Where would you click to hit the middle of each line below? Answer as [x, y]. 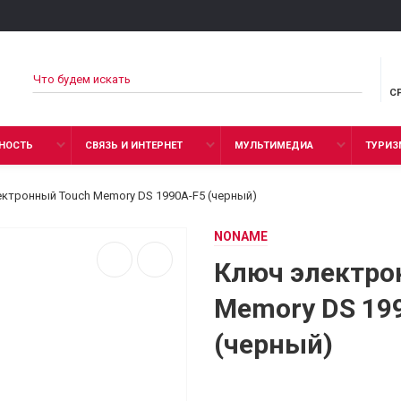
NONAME [241, 236]
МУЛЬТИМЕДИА [274, 145]
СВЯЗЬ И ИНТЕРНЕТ [134, 145]
